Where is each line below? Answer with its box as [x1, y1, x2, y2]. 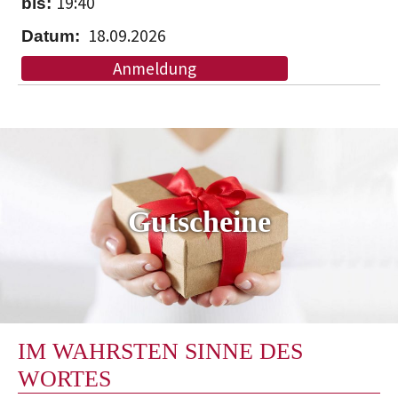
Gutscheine [127, 205, 271, 239]
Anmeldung [113, 58, 196, 80]
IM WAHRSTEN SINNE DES [18, 338, 303, 365]
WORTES [18, 366, 111, 393]
